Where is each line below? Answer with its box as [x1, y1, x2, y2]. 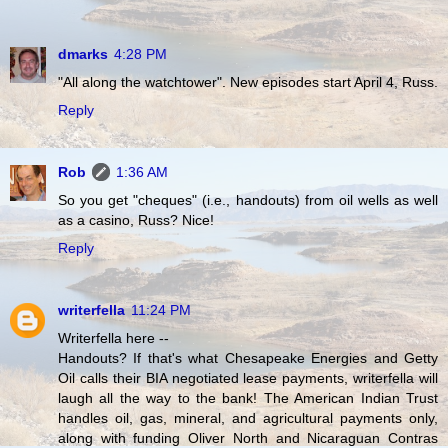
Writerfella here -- [58, 330, 169, 347]
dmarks [58, 46, 108, 63]
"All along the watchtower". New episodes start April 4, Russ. [58, 74, 438, 91]
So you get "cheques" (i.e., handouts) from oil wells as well [58, 192, 438, 209]
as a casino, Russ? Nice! [58, 212, 214, 229]
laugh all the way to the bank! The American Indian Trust [58, 390, 438, 407]
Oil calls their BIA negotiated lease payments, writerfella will [58, 370, 438, 387]
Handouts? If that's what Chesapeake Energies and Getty [58, 350, 438, 367]
